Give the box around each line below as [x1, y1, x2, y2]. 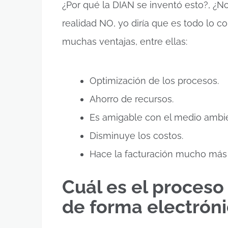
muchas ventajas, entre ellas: [62, 36, 187, 47]
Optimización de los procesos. [90, 75, 219, 87]
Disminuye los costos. [90, 130, 183, 141]
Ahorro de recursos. [90, 94, 174, 105]
